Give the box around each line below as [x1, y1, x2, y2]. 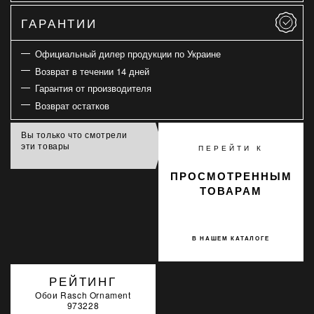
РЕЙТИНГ [48, 272, 118, 289]
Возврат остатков [34, 98, 109, 112]
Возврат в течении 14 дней [34, 64, 149, 78]
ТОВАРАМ [200, 183, 262, 198]
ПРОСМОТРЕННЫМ [170, 168, 292, 184]
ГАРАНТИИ [21, 14, 98, 32]
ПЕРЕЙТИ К [198, 143, 264, 153]
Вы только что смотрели [21, 128, 128, 140]
